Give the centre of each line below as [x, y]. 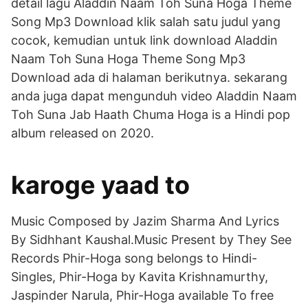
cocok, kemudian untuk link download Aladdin [144, 40]
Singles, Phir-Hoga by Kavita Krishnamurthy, [140, 277]
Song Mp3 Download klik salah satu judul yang [146, 22]
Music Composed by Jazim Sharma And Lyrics [145, 221]
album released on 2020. [82, 133]
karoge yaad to [100, 185]
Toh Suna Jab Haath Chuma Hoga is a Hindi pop [151, 114]
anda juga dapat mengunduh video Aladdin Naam [154, 96]
